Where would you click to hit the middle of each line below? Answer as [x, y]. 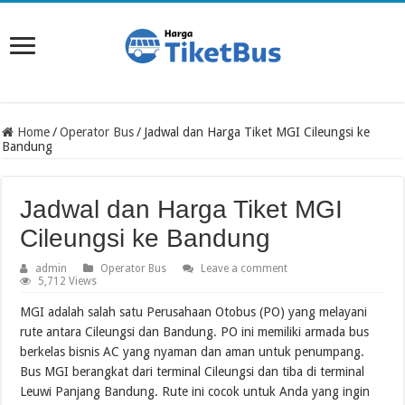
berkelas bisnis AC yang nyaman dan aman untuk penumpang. [193, 351]
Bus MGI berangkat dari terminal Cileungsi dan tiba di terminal [193, 371]
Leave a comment [245, 268]
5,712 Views [68, 281]
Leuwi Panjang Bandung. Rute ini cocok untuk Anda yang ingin [195, 391]
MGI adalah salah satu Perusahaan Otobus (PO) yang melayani [194, 311]
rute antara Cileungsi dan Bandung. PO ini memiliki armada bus [195, 331]
